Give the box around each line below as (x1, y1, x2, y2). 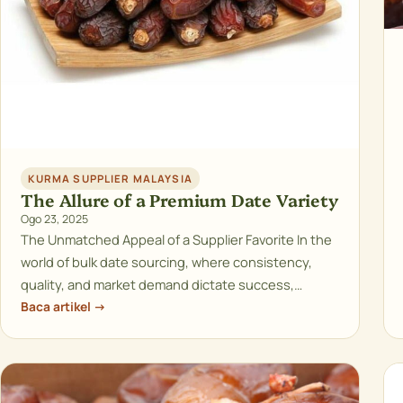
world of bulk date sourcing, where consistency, (21, 253, 313, 272)
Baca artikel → (21, 298, 107, 316)
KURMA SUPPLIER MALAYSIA (28, 172, 193, 186)
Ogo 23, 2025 (21, 211, 89, 228)
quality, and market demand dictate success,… (21, 275, 303, 294)
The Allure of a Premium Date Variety (21, 188, 338, 212)
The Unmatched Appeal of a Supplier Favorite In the (21, 230, 333, 249)
